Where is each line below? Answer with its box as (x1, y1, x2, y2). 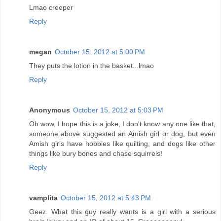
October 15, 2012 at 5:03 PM (73, 106, 163, 114)
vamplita (29, 193, 58, 202)
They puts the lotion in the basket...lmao (29, 61, 154, 70)
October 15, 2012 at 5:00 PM (55, 47, 145, 56)
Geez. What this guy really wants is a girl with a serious (29, 207, 216, 216)
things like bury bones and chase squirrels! (29, 149, 162, 157)
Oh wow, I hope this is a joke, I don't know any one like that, (29, 119, 216, 128)
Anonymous (29, 106, 70, 114)
